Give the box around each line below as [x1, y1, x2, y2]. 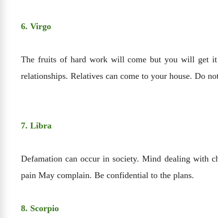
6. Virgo [21, 21, 51, 32]
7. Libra [21, 121, 52, 131]
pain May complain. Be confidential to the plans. [21, 170, 194, 181]
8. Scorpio [21, 203, 59, 214]
